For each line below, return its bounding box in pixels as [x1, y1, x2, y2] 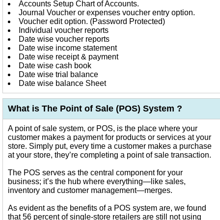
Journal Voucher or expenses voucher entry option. [19, 8, 195, 17]
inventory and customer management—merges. [8, 186, 172, 194]
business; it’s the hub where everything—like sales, [8, 177, 186, 186]
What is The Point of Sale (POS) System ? [8, 104, 182, 113]
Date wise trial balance [19, 70, 98, 79]
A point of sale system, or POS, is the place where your [8, 124, 197, 133]
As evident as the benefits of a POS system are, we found [8, 204, 206, 212]
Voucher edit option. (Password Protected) [19, 17, 165, 26]
